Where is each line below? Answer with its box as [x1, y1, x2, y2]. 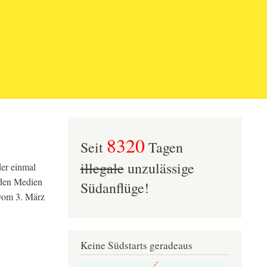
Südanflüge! [80, 178, 149, 198]
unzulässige [123, 159, 194, 178]
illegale [80, 159, 124, 178]
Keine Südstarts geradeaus [80, 238, 193, 252]
